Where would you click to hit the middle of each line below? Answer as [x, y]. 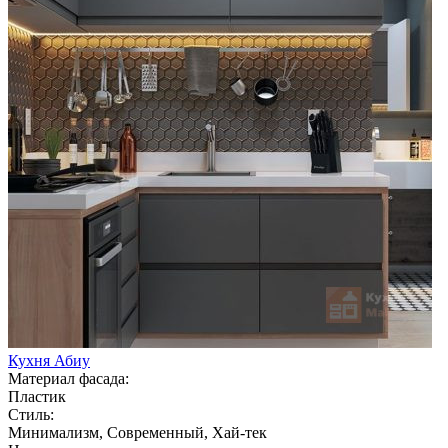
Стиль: [31, 414]
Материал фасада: [68, 378]
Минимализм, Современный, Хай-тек [137, 432]
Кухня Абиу [49, 360]
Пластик [37, 396]
